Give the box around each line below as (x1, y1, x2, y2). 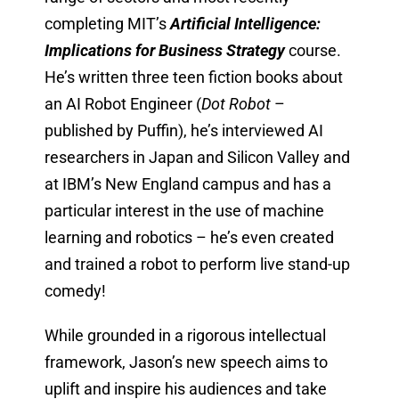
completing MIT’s (44, 14, 170, 34)
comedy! (44, 281, 106, 301)
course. (284, 41, 341, 61)
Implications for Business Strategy (44, 41, 285, 61)
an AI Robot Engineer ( (44, 94, 201, 114)
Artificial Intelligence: (169, 14, 321, 34)
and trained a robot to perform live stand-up (44, 255, 350, 274)
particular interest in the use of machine (44, 201, 324, 221)
